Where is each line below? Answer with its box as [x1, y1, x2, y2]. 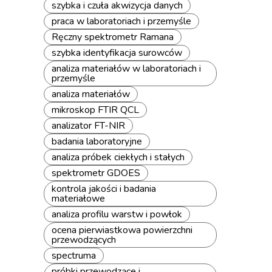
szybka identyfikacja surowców [52, 46, 182, 59]
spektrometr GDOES [52, 166, 140, 180]
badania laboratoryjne [52, 135, 142, 148]
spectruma [52, 249, 96, 262]
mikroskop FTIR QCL [52, 103, 139, 117]
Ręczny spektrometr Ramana [52, 30, 174, 44]
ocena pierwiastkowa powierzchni [52, 223, 192, 237]
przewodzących [52, 233, 116, 246]
